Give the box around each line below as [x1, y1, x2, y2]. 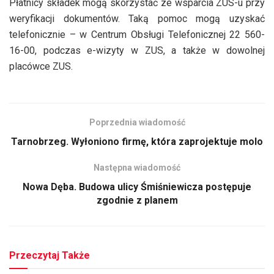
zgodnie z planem [96, 194, 178, 206]
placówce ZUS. [9, 60, 73, 72]
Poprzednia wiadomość [89, 117, 185, 127]
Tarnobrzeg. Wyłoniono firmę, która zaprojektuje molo [11, 135, 263, 147]
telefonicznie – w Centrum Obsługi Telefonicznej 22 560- [9, 28, 265, 40]
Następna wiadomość [94, 162, 180, 172]
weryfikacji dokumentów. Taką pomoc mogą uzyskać [9, 12, 265, 24]
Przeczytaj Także [9, 249, 90, 261]
